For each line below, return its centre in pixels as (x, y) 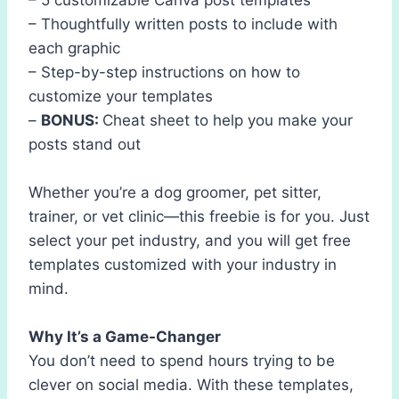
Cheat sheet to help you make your (228, 120)
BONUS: (72, 120)
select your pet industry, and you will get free (190, 240)
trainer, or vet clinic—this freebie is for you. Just (199, 216)
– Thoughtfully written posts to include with (183, 24)
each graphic (74, 48)
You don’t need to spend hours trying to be (182, 360)
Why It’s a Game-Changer (125, 336)
